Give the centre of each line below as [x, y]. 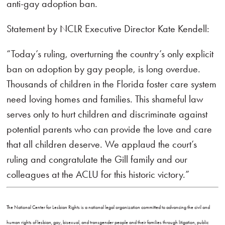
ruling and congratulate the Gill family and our [97, 159]
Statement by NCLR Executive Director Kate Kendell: [108, 29]
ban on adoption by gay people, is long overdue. [104, 69]
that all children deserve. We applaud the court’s [102, 144]
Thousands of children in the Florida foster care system [112, 84]
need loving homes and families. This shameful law [105, 99]
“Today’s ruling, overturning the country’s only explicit [110, 54]
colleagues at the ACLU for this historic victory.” [98, 174]
